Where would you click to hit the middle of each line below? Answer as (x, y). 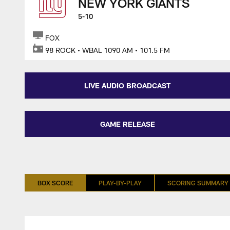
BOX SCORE (55, 183)
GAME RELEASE (127, 124)
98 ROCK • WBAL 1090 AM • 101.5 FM (108, 50)
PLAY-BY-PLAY (120, 183)
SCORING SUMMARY (198, 183)
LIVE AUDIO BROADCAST (127, 85)
